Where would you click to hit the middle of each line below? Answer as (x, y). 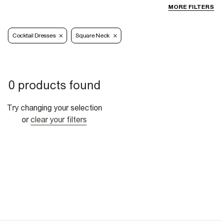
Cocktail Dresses (34, 36)
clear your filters (59, 120)
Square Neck (92, 36)
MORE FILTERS (191, 7)
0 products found (54, 85)
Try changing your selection (54, 108)
